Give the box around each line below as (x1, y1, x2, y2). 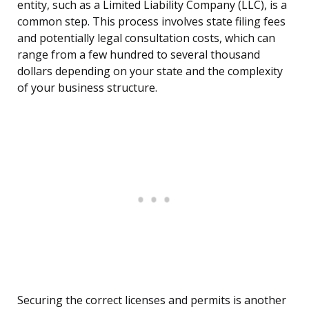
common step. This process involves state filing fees (17, 14, 286, 30)
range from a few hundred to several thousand (17, 47, 260, 63)
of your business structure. (17, 80, 157, 96)
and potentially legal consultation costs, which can (17, 30, 275, 46)
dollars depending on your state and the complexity (17, 63, 283, 79)
